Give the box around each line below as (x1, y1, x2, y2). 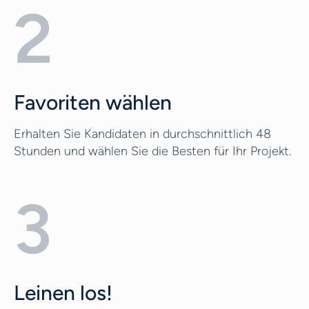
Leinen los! (14, 280, 112, 306)
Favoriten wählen (14, 90, 172, 115)
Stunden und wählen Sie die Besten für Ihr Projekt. (14, 143, 291, 159)
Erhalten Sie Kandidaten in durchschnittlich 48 (14, 126, 271, 141)
